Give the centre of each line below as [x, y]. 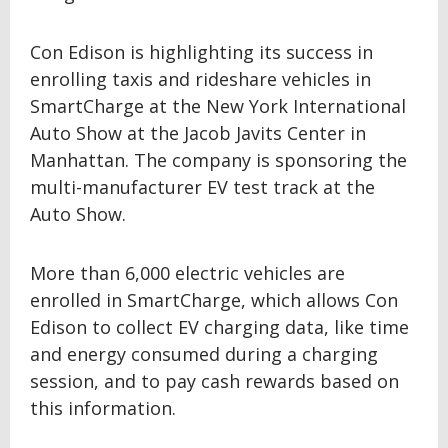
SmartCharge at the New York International [218, 105]
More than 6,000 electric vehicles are [187, 272]
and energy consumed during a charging [204, 353]
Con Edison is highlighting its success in [201, 51]
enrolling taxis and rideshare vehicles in [200, 78]
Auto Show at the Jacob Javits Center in [198, 132]
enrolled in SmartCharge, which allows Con [214, 299]
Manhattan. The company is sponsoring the [218, 159]
